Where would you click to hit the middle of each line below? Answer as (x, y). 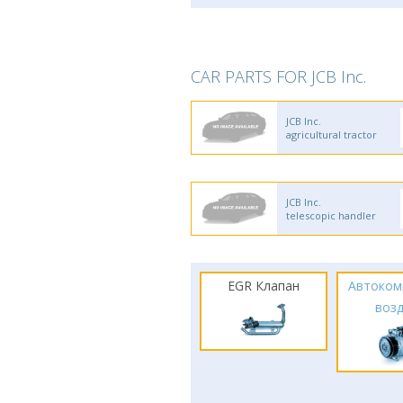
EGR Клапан (263, 286)
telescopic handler (331, 215)
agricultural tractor (331, 134)
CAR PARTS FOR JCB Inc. (278, 76)
